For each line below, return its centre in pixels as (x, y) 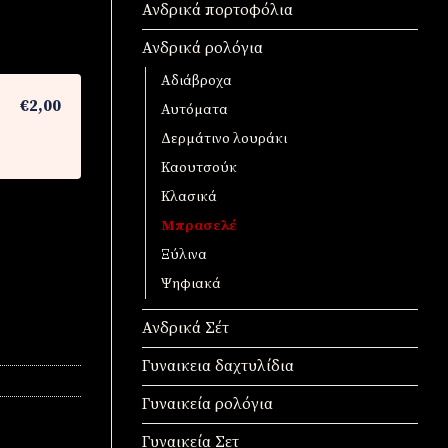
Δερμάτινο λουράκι (224, 139)
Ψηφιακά (191, 284)
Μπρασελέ (199, 226)
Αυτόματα (194, 110)
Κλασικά (189, 197)
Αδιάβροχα (196, 81)
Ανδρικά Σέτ (185, 328)
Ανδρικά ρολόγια (202, 48)
